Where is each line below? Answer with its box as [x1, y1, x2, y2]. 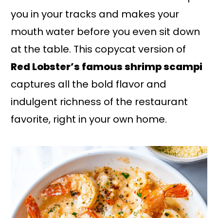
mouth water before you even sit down [11, 25, 200, 38]
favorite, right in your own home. [11, 112, 167, 126]
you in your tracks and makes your [11, 7, 180, 21]
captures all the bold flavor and [11, 77, 167, 91]
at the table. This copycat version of [11, 42, 186, 56]
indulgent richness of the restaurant [11, 95, 188, 109]
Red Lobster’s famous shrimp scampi [11, 60, 203, 73]
